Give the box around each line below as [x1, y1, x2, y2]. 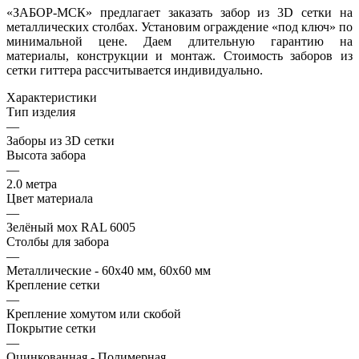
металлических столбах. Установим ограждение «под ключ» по [6, 19, 353, 34]
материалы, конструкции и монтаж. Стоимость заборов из [6, 48, 353, 63]
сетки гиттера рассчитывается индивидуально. [6, 63, 263, 77]
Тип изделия [6, 104, 75, 119]
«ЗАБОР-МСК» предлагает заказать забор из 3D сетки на [6, 5, 353, 19]
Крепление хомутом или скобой [6, 306, 181, 321]
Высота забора [6, 147, 86, 162]
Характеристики [6, 90, 97, 104]
